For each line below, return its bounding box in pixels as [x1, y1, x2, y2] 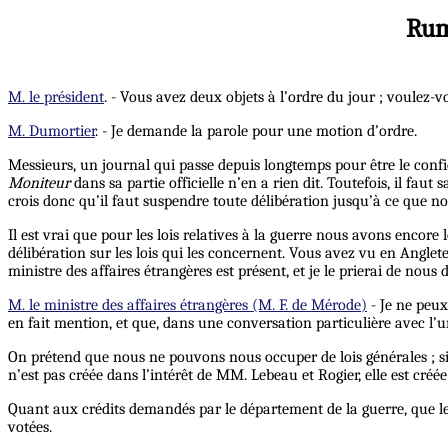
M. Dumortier [8, 121, 95, 140]
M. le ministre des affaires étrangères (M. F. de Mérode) [8, 295, 367, 314]
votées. [8, 417, 52, 436]
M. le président [8, 87, 104, 106]
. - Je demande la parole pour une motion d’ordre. [95, 121, 417, 140]
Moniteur [8, 173, 70, 192]
